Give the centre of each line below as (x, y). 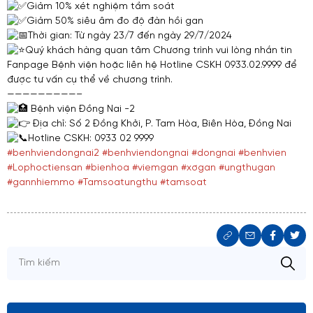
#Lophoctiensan (45, 168)
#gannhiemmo (41, 182)
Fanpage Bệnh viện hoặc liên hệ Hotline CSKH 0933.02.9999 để (152, 65)
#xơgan (198, 168)
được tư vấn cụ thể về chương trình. (90, 80)
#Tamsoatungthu (117, 182)
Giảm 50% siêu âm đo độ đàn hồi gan (115, 21)
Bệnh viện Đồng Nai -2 (81, 109)
